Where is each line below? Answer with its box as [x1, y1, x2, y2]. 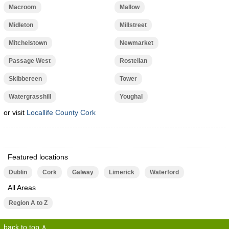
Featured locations [7, 153, 68, 161]
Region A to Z [8, 199, 48, 207]
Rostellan [119, 57, 147, 64]
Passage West [8, 57, 51, 64]
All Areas [7, 184, 36, 192]
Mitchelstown [8, 39, 47, 47]
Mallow [119, 4, 140, 11]
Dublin [8, 169, 27, 176]
